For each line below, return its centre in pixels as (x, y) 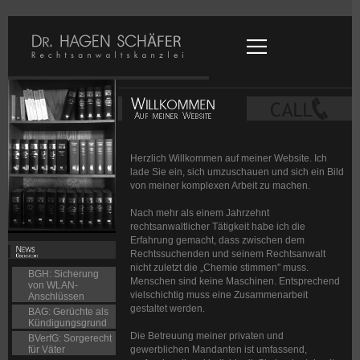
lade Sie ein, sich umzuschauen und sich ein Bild (237, 172)
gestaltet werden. (167, 309)
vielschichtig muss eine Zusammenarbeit (219, 295)
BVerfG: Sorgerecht (70, 339)
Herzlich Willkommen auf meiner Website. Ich (228, 158)
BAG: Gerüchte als (68, 312)
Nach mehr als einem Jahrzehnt (199, 213)
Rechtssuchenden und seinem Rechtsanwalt (227, 254)
